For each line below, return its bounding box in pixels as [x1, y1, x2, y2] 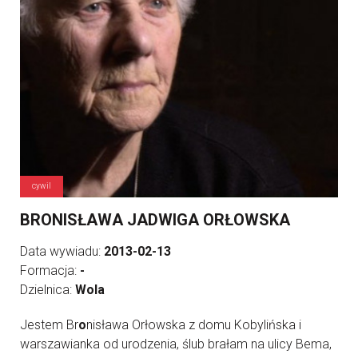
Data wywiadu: [20, 244, 104, 260]
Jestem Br [20, 317, 78, 333]
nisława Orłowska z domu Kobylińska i [86, 317, 301, 333]
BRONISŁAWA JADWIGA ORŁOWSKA [20, 210, 290, 230]
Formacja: [20, 263, 80, 279]
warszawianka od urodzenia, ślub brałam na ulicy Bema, [20, 336, 332, 352]
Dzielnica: [20, 282, 75, 298]
